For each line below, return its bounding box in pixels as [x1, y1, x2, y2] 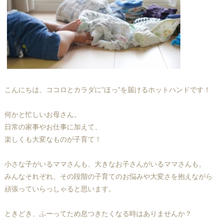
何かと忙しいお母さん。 [4, 111, 81, 119]
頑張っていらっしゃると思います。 [4, 185, 115, 193]
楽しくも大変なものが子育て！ [4, 135, 102, 144]
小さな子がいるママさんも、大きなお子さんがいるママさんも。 [4, 160, 206, 168]
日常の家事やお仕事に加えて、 [4, 123, 102, 131]
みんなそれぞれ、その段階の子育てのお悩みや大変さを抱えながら [4, 172, 213, 181]
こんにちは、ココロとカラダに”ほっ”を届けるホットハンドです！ [4, 86, 211, 94]
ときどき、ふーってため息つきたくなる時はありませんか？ [4, 210, 192, 218]
